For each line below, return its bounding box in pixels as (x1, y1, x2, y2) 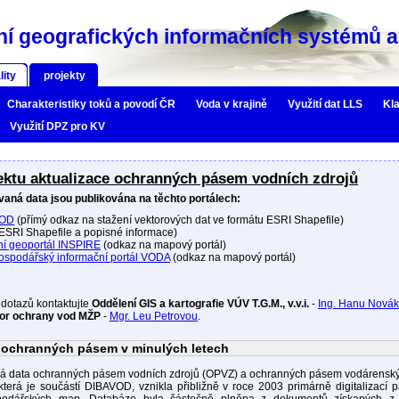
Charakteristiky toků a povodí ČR (7, 98, 175, 110)
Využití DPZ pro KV (10, 120, 105, 133)
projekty (44, 69, 85, 82)
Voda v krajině (196, 98, 267, 110)
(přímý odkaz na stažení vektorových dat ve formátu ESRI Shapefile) (14, 214, 344, 226)
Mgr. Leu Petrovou (110, 310, 198, 322)
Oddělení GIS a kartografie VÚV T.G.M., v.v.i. (92, 297, 309, 310)
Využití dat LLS (288, 98, 362, 110)
